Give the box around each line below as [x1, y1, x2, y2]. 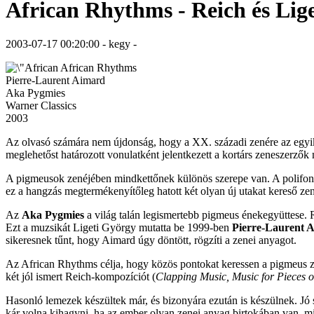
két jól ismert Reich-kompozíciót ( [6, 271, 156, 283]
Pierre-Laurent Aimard [6, 74, 105, 87]
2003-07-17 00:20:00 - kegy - [6, 38, 137, 50]
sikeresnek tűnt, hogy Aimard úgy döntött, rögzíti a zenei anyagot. [6, 234, 296, 247]
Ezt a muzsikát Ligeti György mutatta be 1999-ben [6, 221, 232, 234]
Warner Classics [6, 100, 76, 112]
